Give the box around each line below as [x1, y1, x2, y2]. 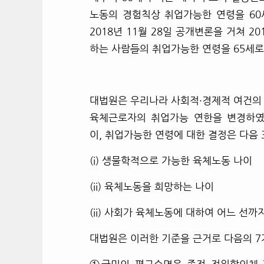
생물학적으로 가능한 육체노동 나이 [102, 155, 252, 166]
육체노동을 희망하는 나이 [104, 181, 214, 192]
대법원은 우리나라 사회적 [90, 95, 200, 105]
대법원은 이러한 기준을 [90, 233, 193, 243]
